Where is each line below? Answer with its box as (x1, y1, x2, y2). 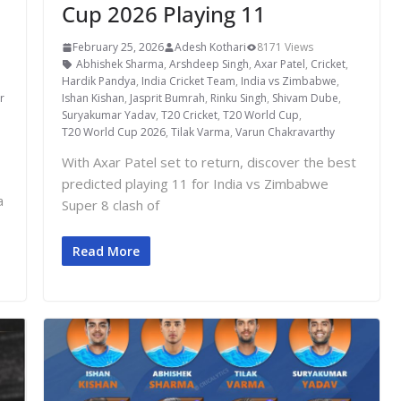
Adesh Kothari (174, 39, 246, 55)
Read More (72, 242, 140, 260)
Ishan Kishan (61, 90, 124, 107)
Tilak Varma (170, 124, 230, 141)
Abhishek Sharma (75, 56, 164, 73)
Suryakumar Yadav (61, 107, 156, 124)
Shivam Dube (271, 90, 338, 107)
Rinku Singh (209, 90, 267, 107)
